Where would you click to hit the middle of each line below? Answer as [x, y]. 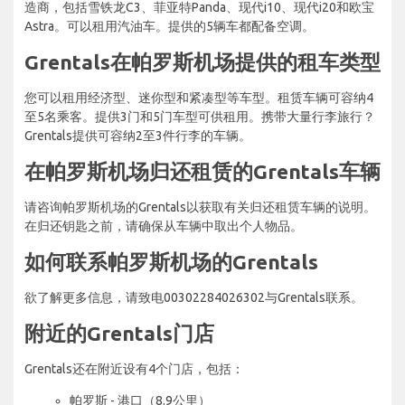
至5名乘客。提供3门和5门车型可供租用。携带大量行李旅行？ [200, 116]
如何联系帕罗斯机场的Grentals [171, 261]
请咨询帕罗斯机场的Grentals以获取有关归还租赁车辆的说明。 [200, 207]
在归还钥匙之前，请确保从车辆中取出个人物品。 [164, 226]
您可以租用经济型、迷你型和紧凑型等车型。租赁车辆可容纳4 [199, 97]
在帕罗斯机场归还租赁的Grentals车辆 [202, 171]
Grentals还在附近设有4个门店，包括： [134, 368]
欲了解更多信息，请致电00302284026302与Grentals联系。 [194, 297]
